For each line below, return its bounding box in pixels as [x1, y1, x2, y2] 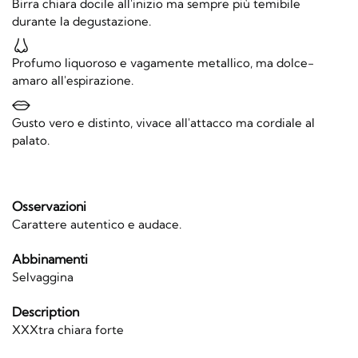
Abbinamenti [12, 250, 88, 267]
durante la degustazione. [12, 13, 151, 29]
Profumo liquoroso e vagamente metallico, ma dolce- [12, 55, 314, 71]
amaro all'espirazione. [12, 73, 133, 89]
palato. [12, 132, 50, 148]
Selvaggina [12, 268, 74, 284]
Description [12, 304, 79, 320]
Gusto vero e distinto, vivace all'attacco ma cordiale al [12, 114, 315, 130]
